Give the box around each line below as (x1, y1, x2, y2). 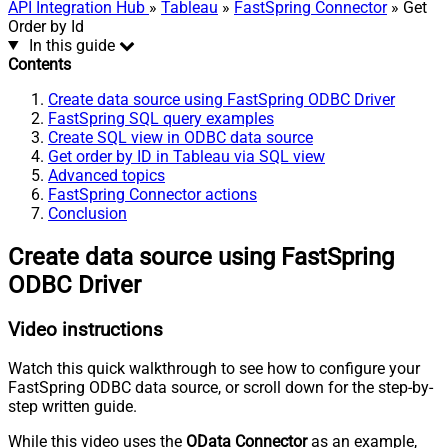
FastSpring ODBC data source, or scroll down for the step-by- (8, 378, 433, 398)
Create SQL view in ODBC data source (48, 127, 313, 147)
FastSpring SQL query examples (48, 108, 274, 128)
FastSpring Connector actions (48, 184, 257, 204)
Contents (8, 54, 71, 74)
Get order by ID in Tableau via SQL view (48, 146, 325, 166)
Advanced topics (48, 165, 165, 185)
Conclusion (48, 203, 127, 223)
